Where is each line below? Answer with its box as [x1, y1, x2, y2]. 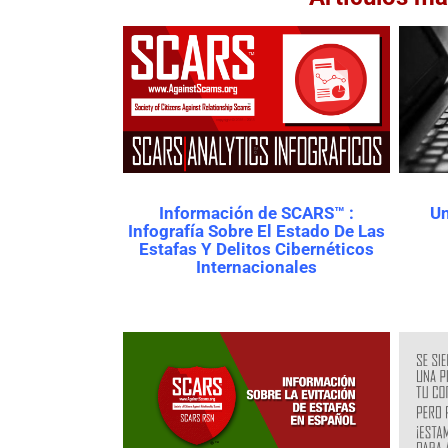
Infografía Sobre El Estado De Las [128, 221, 385, 242]
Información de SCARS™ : [159, 203, 354, 224]
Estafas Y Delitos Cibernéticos [139, 239, 374, 260]
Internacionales [196, 257, 317, 278]
